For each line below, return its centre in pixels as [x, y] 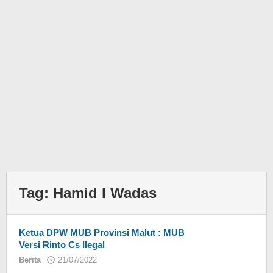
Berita [30, 260]
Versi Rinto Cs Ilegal [62, 245]
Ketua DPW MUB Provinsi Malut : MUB [102, 232]
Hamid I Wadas [105, 193]
